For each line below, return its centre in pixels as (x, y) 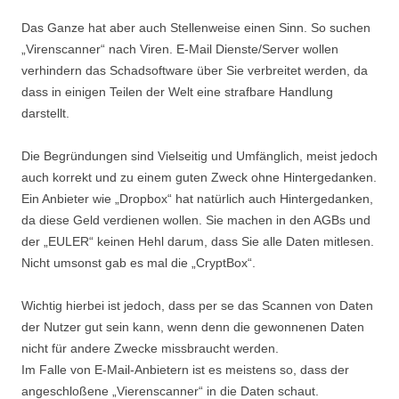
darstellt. (45, 113)
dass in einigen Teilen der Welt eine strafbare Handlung (177, 92)
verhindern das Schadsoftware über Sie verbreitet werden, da (195, 70)
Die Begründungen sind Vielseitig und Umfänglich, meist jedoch (199, 156)
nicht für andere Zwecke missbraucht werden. (150, 348)
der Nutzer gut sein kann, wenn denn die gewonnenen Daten (193, 327)
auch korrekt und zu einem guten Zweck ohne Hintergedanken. (199, 177)
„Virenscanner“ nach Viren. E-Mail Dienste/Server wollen (180, 49)
